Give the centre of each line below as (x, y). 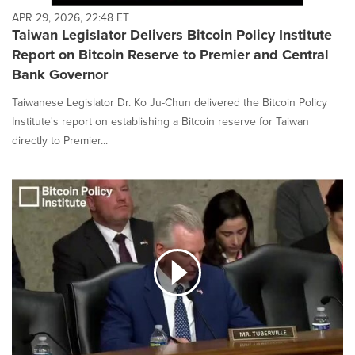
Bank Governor (60, 74)
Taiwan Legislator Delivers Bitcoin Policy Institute (172, 34)
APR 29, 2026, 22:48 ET (71, 17)
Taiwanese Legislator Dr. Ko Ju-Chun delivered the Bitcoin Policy (170, 102)
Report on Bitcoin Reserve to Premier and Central (170, 54)
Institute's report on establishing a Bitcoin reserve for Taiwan (160, 121)
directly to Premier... (60, 140)
